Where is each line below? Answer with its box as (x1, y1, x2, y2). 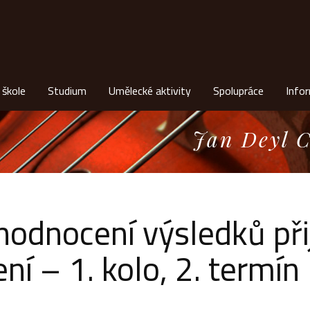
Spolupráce (213, 80, 264, 101)
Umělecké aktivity (109, 80, 191, 101)
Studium (48, 80, 86, 101)
